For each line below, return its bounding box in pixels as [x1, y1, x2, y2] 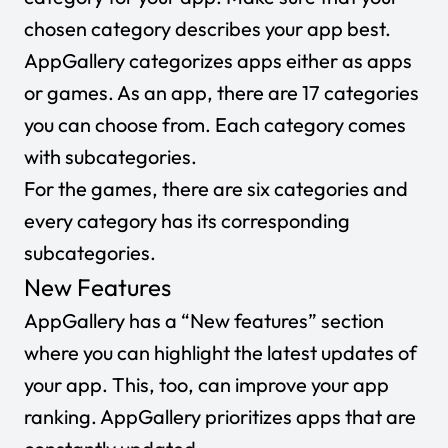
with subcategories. [24, 143, 197, 169]
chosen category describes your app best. [24, 15, 391, 41]
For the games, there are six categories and [24, 175, 408, 201]
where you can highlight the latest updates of [24, 339, 417, 365]
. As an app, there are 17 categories [108, 79, 419, 105]
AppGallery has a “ [24, 307, 190, 333]
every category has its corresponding [24, 207, 350, 233]
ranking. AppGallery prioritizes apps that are [24, 403, 416, 429]
